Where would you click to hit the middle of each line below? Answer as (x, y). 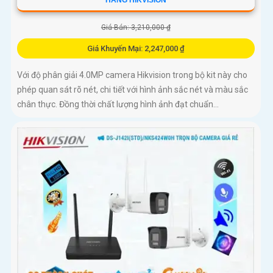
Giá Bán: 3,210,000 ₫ (136, 28)
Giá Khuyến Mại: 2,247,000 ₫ (136, 49)
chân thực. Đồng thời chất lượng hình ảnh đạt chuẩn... (118, 105)
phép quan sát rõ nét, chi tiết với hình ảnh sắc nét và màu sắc (133, 90)
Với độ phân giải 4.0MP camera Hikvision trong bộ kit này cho (132, 75)
